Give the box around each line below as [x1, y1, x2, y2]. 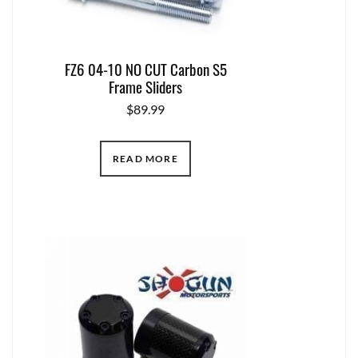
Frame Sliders [109, 74, 182, 97]
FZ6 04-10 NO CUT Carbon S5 [64, 57, 227, 80]
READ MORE [113, 152, 178, 165]
